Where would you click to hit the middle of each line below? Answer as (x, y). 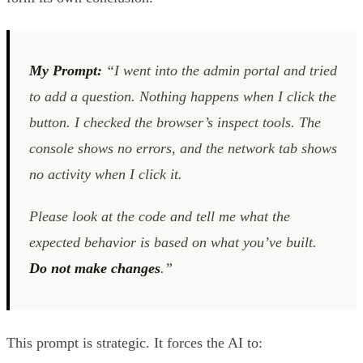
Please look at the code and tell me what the (160, 216)
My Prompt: (66, 70)
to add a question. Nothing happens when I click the (183, 96)
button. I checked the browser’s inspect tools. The (175, 122)
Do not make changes (95, 268)
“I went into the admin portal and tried (220, 70)
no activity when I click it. (106, 174)
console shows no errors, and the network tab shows (183, 148)
